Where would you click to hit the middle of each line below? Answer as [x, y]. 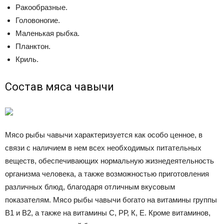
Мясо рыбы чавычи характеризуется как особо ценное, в [104, 135]
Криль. [27, 59]
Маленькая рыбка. [47, 33]
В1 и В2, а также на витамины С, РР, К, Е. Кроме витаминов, [108, 213]
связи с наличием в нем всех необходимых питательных [103, 148]
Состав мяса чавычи [59, 87]
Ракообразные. [41, 7]
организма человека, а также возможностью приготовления [107, 174]
